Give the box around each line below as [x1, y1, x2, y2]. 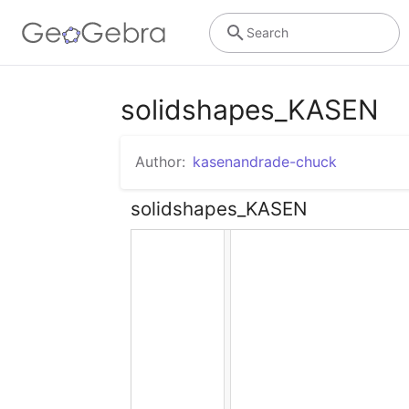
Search [246, 24, 288, 40]
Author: [135, 152, 185, 171]
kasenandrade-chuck [193, 152, 337, 171]
